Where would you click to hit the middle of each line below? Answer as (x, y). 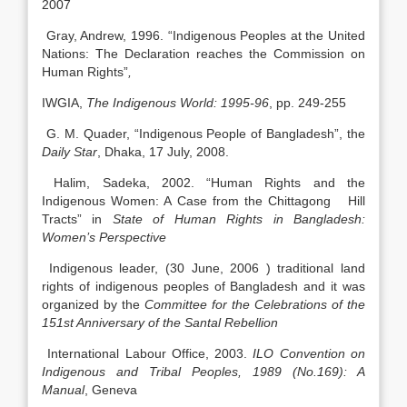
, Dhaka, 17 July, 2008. (163, 152)
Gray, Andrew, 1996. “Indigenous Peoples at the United (203, 35)
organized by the (93, 304)
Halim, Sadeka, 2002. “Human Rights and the (210, 183)
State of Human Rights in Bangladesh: (239, 219)
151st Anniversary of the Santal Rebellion (160, 323)
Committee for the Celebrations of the (255, 304)
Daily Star (69, 152)
